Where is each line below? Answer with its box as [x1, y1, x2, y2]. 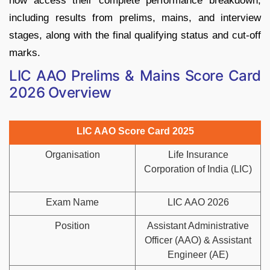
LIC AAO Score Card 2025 [76, 125, 194, 136]
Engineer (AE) [168, 249, 228, 260]
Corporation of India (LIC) [144, 163, 252, 174]
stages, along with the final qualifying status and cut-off [9, 29, 261, 41]
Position [55, 220, 90, 231]
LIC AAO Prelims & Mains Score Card [9, 66, 261, 84]
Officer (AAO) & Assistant [145, 234, 251, 245]
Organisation [45, 149, 100, 160]
